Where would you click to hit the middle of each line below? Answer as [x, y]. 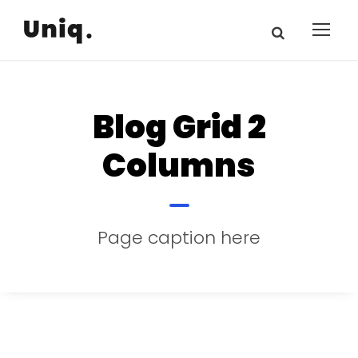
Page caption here [179, 238]
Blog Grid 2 [179, 127]
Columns [179, 165]
